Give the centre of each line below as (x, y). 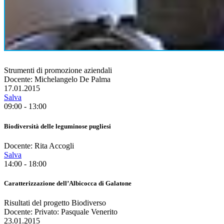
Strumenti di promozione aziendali (58, 70)
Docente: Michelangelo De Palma (57, 79)
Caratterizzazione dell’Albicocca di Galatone (68, 183)
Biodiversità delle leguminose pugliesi (57, 126)
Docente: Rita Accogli (39, 145)
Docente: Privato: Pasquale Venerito (61, 212)
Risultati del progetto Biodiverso (55, 203)
